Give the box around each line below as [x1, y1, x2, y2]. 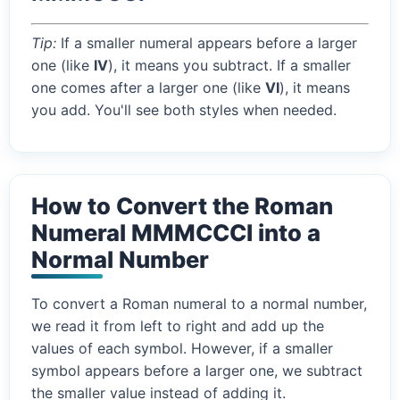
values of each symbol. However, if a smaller [31, 339, 333, 358]
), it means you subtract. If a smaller [108, 56, 351, 75]
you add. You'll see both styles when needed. [31, 101, 337, 120]
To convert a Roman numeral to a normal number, [31, 295, 367, 313]
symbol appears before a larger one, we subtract [31, 362, 362, 380]
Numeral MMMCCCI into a [31, 219, 321, 247]
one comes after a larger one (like [31, 79, 265, 97]
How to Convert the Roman [31, 192, 333, 221]
